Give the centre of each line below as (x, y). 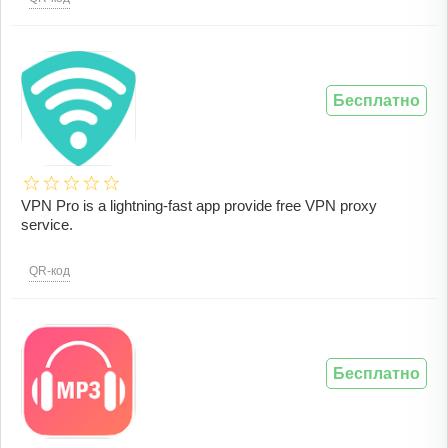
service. (47, 225)
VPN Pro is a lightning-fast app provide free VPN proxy (199, 206)
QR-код (49, 271)
